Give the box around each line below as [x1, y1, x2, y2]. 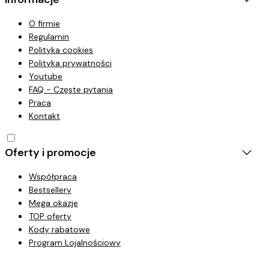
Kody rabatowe [29, 223, 90, 235]
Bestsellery [29, 184, 71, 195]
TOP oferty [29, 210, 71, 222]
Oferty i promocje [5, 145, 96, 160]
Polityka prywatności [29, 57, 112, 68]
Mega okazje [29, 197, 78, 208]
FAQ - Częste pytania [29, 83, 113, 95]
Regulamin [29, 31, 69, 42]
